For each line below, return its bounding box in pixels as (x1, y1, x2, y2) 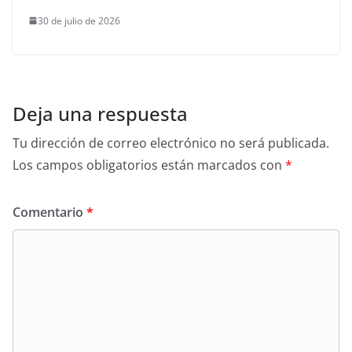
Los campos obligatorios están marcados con (13, 156, 285, 174)
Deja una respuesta (13, 100, 188, 126)
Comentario (13, 203, 86, 221)
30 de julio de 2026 (38, 13, 120, 27)
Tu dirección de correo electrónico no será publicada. (13, 134, 329, 152)
